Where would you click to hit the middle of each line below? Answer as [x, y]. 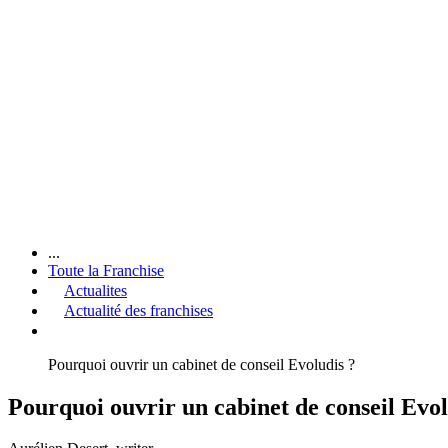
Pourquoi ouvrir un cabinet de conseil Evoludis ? [201, 364]
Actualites [95, 290]
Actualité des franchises [138, 310]
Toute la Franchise [106, 270]
